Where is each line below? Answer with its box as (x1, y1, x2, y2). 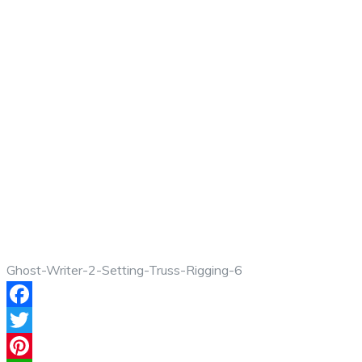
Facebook (6, 312, 63, 328)
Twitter (6, 338, 49, 354)
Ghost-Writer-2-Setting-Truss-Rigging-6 (6, 262, 242, 278)
